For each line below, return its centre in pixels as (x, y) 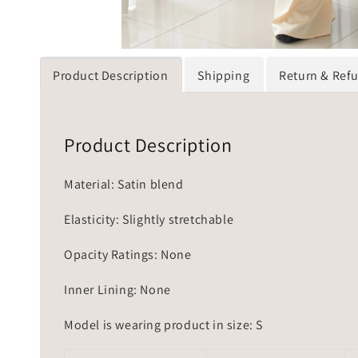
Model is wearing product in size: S (163, 324)
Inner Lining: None (117, 289)
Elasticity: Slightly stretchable (149, 219)
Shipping (224, 76)
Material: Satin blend (124, 184)
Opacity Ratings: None (128, 254)
